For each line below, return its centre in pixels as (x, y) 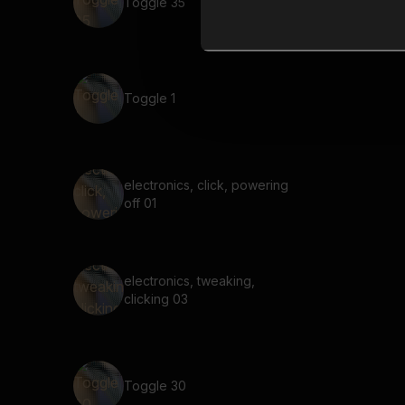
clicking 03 (156, 299)
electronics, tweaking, (189, 281)
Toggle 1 (150, 98)
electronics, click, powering (206, 185)
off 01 (140, 203)
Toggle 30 (155, 386)
